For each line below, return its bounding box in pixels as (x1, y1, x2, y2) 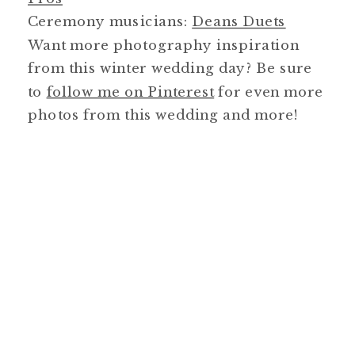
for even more (214, 82, 323, 100)
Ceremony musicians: (28, 13, 193, 30)
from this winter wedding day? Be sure (28, 59, 312, 77)
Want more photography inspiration (28, 36, 300, 53)
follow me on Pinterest (46, 82, 215, 100)
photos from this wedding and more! (28, 105, 298, 123)
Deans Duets (192, 13, 286, 30)
